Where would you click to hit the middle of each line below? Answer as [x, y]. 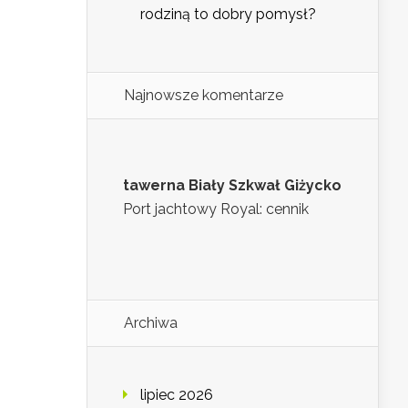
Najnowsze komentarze [204, 96]
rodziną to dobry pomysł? [228, 15]
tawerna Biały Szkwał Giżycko [232, 186]
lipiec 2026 [177, 395]
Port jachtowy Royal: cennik [216, 209]
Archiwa [151, 323]
